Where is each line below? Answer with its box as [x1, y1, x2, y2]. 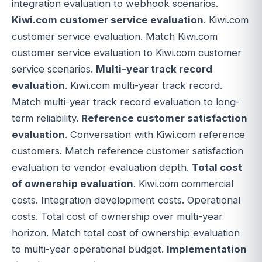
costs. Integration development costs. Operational [12, 194, 240, 206]
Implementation [167, 243, 247, 255]
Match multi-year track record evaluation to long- [12, 95, 240, 108]
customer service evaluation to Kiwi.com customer [12, 46, 242, 58]
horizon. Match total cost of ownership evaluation [12, 226, 240, 239]
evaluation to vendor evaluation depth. [12, 161, 192, 173]
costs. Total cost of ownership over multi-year [12, 210, 223, 222]
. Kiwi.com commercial [133, 177, 233, 189]
